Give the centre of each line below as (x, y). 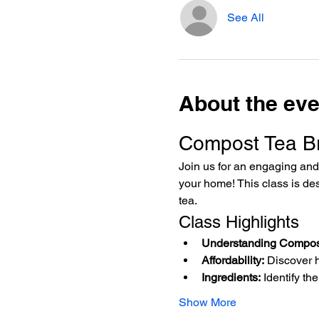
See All (245, 17)
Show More (207, 302)
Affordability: (232, 260)
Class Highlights (239, 222)
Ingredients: (231, 277)
